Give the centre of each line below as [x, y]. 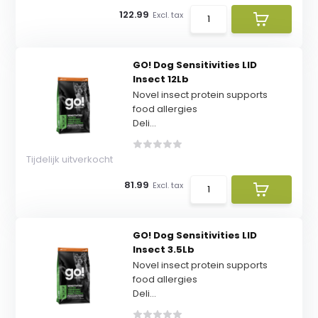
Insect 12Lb [160, 79]
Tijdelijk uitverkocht [70, 159]
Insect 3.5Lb [163, 250]
